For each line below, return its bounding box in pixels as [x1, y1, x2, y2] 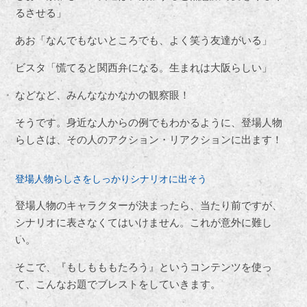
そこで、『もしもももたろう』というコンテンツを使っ [15, 260, 273, 273]
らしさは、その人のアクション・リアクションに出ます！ [15, 133, 283, 145]
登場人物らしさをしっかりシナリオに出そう [15, 173, 208, 184]
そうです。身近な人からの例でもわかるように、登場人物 [15, 116, 283, 128]
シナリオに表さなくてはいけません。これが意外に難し [15, 216, 273, 228]
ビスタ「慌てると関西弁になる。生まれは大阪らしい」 [15, 61, 273, 73]
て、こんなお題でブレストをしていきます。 [15, 278, 221, 290]
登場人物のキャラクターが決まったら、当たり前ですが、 [15, 199, 283, 211]
